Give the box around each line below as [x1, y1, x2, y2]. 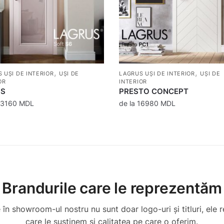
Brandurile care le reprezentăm [2, 179, 222, 197]
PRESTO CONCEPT [119, 86, 189, 96]
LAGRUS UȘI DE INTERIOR [119, 70, 195, 77]
